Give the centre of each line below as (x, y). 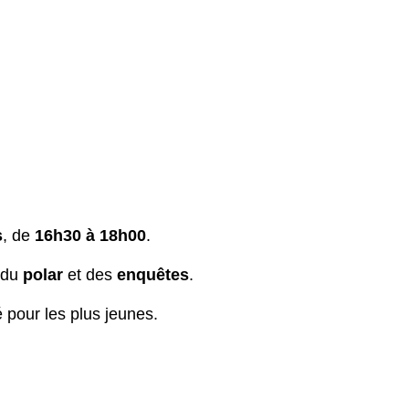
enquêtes (153, 274)
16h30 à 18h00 (90, 235)
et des (92, 274)
